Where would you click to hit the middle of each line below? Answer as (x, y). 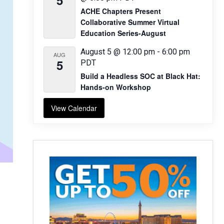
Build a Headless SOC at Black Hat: (140, 76)
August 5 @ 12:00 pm (118, 52)
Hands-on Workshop (116, 87)
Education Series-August (123, 33)
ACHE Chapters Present (121, 11)
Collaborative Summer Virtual (130, 22)
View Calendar (74, 108)
